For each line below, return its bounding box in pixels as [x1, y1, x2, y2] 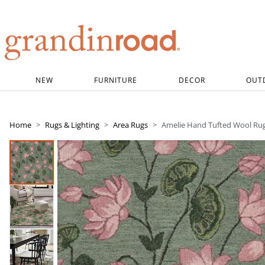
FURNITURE [94, 75, 138, 85]
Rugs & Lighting [45, 119, 99, 130]
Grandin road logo [4, 62, 80, 73]
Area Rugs [113, 119, 148, 130]
